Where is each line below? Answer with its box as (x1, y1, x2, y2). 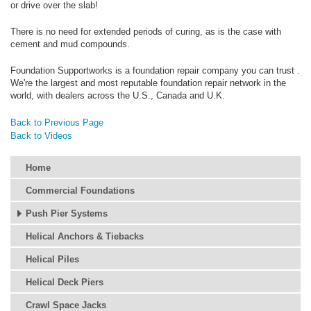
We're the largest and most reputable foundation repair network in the (10, 78, 286, 89)
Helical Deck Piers (26, 277, 103, 288)
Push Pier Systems (26, 208, 108, 219)
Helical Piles (26, 254, 79, 265)
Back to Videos (10, 131, 72, 142)
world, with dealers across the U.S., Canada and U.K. (10, 90, 225, 101)
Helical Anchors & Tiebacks (26, 231, 144, 242)
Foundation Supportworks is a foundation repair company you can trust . (10, 65, 300, 76)
